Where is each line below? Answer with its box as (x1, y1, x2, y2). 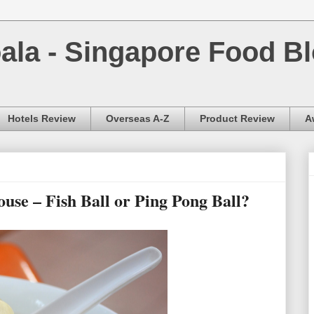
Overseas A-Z (106, 113, 170, 125)
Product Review (200, 113, 275, 125)
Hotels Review (8, 113, 76, 125)
